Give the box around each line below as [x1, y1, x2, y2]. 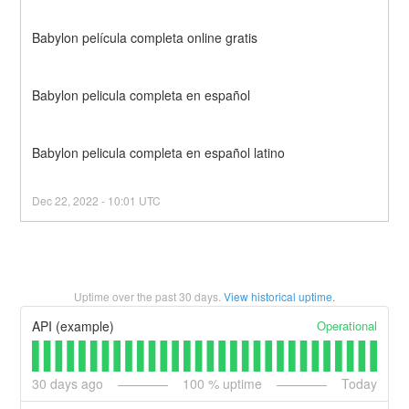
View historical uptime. [224, 288, 335, 304]
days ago [47, 374, 104, 393]
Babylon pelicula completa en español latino [32, 142, 286, 162]
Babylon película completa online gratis [32, 28, 258, 47]
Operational [316, 316, 377, 334]
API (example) [32, 317, 115, 336]
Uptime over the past [74, 288, 179, 304]
